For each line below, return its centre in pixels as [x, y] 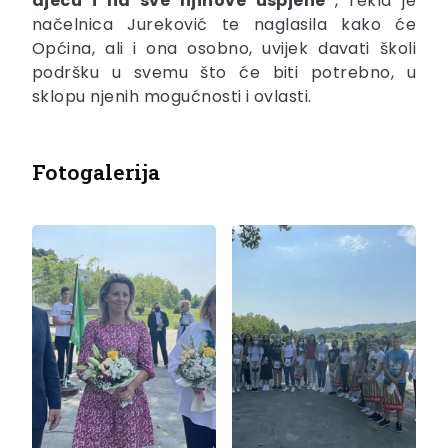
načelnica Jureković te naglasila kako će [224, 24]
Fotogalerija [96, 171]
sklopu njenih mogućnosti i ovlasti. [172, 96]
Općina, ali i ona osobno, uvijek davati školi [224, 48]
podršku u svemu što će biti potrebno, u [224, 72]
